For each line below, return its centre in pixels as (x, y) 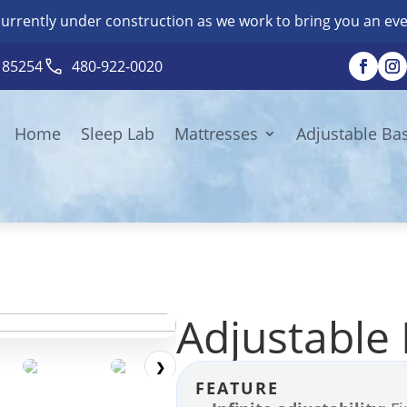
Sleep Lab (118, 134)
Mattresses (216, 134)
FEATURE (238, 388)
